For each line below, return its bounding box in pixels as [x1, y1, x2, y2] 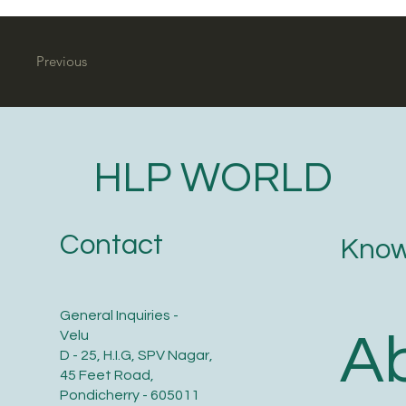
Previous [36, 53, 88, 71]
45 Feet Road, [59, 368, 154, 383]
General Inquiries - [59, 308, 181, 324]
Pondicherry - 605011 [59, 388, 199, 403]
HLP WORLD [92, 157, 333, 201]
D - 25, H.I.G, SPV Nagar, [59, 348, 213, 363]
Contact [59, 230, 163, 261]
